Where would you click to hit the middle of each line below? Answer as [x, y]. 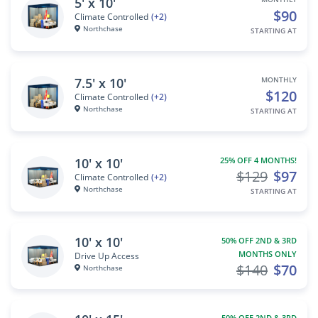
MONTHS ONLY [268, 254]
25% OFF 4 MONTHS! [256, 160]
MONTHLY [279, 79]
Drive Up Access [107, 256]
